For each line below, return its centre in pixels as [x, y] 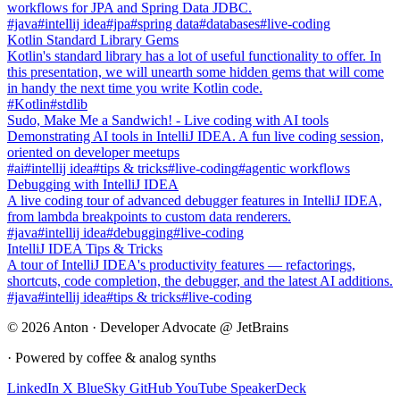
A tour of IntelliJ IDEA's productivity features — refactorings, [181, 264]
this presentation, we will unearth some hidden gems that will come [196, 71]
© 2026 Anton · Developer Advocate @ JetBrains [148, 327]
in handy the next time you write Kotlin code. [135, 87]
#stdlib [69, 104]
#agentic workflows [294, 168]
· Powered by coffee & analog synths [112, 357]
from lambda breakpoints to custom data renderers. [149, 216]
